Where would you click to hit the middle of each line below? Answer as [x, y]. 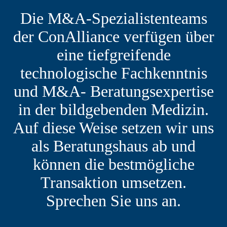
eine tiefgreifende [113, 54]
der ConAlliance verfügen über [113, 36]
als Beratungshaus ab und [113, 146]
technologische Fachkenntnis [113, 73]
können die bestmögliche [113, 164]
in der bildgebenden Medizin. [113, 109]
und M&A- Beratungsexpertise [113, 91]
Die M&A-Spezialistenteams [113, 18]
